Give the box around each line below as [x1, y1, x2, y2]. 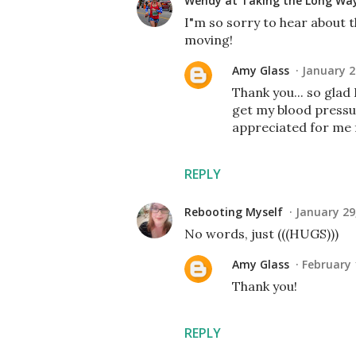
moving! [184, 32, 233, 48]
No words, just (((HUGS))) [184, 226, 339, 242]
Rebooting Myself [184, 204, 283, 219]
